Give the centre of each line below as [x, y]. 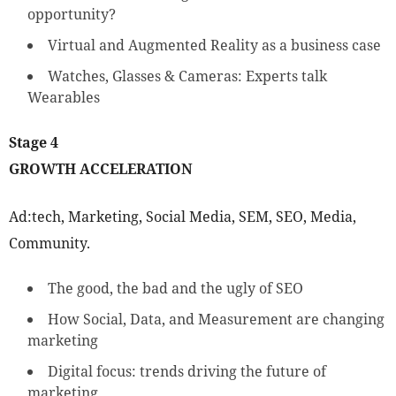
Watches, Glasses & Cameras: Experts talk [187, 76]
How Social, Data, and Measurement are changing [216, 320]
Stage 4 [34, 143]
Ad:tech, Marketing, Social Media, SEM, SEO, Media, [183, 217]
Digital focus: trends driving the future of [187, 372]
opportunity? [72, 15]
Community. [49, 244]
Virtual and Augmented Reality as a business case [214, 46]
